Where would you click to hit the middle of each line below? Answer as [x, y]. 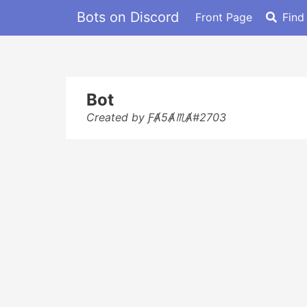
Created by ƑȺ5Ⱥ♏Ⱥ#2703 [156, 117]
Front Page [224, 17]
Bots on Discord [128, 17]
